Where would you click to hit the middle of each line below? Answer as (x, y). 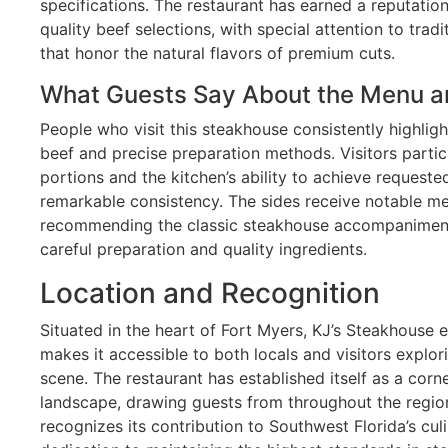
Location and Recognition (210, 292)
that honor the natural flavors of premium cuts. (217, 52)
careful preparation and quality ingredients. (203, 248)
